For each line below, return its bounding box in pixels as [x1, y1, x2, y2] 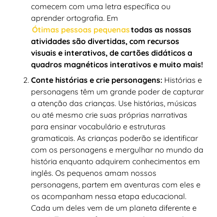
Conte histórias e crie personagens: [31, 75, 162, 85]
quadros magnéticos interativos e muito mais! [31, 59, 203, 69]
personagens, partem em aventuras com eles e [31, 179, 201, 189]
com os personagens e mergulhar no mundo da [31, 144, 203, 155]
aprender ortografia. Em [31, 13, 118, 23]
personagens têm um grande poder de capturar [31, 86, 204, 96]
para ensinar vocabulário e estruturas [31, 121, 166, 131]
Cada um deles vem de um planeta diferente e [31, 202, 197, 213]
